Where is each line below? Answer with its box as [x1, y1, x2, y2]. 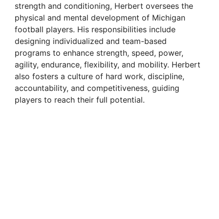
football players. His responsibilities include [15, 24, 175, 35]
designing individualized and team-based [15, 36, 167, 46]
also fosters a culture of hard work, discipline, [15, 71, 184, 82]
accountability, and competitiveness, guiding [15, 83, 179, 93]
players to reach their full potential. [15, 95, 145, 105]
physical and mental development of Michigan [15, 13, 185, 23]
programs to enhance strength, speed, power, [15, 48, 183, 58]
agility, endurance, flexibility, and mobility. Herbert [15, 60, 200, 70]
